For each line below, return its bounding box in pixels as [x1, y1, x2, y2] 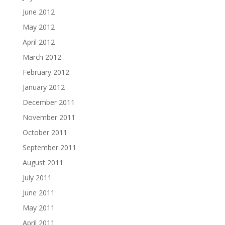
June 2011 [22, 187, 55, 197]
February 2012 [22, 67, 69, 77]
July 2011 [22, 172, 52, 182]
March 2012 [22, 52, 61, 62]
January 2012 [22, 82, 65, 92]
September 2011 [22, 142, 76, 152]
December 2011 [22, 97, 75, 107]
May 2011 [22, 202, 55, 212]
